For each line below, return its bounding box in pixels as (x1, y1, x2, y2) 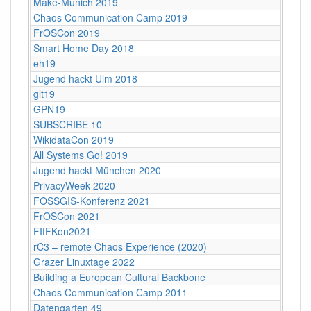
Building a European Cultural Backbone (33, 269, 205, 284)
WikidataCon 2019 (33, 132, 114, 146)
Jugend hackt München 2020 (33, 162, 161, 177)
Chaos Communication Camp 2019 (33, 10, 187, 24)
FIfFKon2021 (33, 224, 91, 238)
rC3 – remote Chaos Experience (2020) (33, 239, 207, 253)
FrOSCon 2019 (33, 25, 100, 40)
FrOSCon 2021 (33, 208, 100, 223)
